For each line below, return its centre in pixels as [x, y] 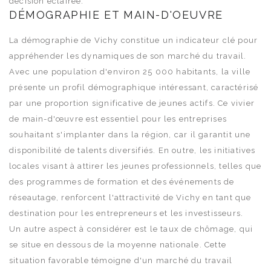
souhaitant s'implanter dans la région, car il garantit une [130, 134]
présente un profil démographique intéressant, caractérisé [134, 87]
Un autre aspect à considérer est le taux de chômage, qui [131, 229]
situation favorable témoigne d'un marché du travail [121, 260]
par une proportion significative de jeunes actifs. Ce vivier [132, 103]
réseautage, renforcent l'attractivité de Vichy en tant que [130, 197]
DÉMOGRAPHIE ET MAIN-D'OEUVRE [116, 15]
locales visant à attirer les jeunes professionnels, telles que [135, 166]
